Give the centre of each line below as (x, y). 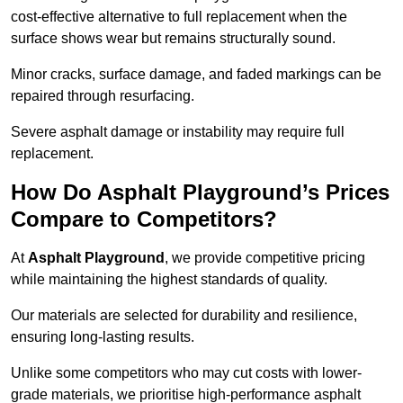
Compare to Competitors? (144, 219)
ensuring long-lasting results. (103, 337)
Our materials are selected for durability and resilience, (184, 316)
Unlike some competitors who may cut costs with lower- (186, 373)
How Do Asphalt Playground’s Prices (200, 193)
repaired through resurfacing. (103, 96)
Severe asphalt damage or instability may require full (178, 132)
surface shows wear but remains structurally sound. (173, 39)
